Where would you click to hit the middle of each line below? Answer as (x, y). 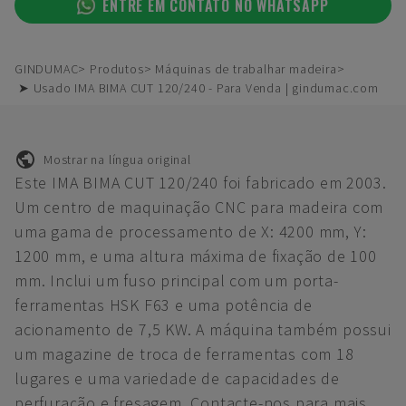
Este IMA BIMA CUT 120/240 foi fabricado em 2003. (201, 183)
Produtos (117, 69)
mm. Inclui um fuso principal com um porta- (177, 280)
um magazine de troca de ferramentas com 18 (184, 354)
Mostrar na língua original (117, 159)
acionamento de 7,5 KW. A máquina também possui (203, 329)
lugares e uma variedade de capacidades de (177, 378)
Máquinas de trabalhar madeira (246, 69)
